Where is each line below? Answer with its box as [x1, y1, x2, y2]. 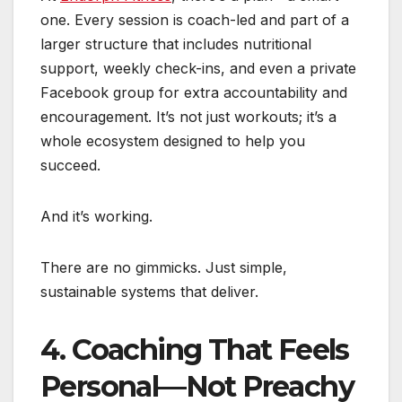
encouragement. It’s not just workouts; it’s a [40, 107, 336, 126]
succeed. [40, 155, 100, 174]
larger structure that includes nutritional [40, 34, 311, 53]
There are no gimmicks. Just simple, [40, 258, 287, 276]
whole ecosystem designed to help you [40, 131, 305, 150]
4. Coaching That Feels [40, 331, 349, 367]
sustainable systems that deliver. [40, 282, 258, 301]
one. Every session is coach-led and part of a [40, 10, 349, 29]
